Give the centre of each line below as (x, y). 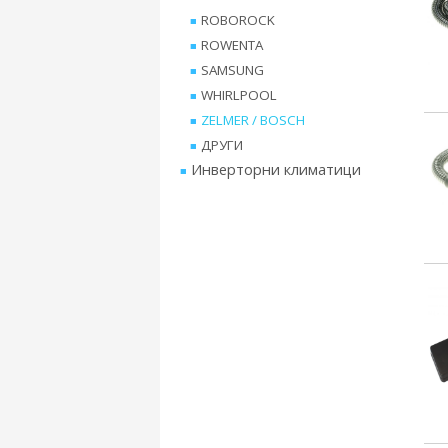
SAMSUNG (232, 70)
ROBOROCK (238, 20)
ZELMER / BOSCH (253, 120)
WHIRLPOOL (239, 95)
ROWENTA (232, 45)
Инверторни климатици (276, 169)
